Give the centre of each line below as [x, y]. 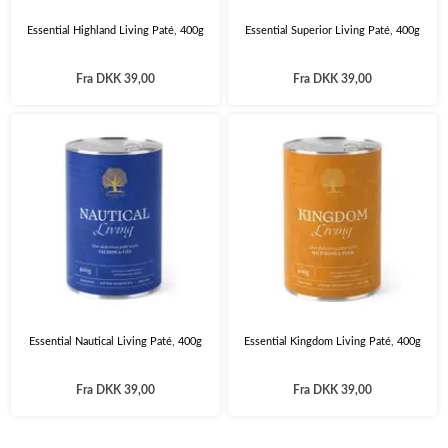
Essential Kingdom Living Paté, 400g [332, 342]
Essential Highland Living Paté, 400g [115, 31]
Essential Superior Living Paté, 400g [332, 31]
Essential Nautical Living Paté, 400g [115, 342]
